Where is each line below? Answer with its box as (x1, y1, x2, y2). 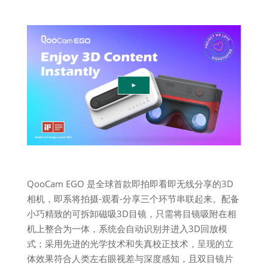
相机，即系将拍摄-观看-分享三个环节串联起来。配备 (26, 193, 239, 205)
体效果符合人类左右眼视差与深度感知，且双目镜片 (26, 252, 233, 264)
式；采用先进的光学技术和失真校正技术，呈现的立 (26, 237, 233, 249)
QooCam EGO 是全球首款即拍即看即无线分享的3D (26, 178, 233, 190)
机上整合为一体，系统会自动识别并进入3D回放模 (26, 223, 227, 234)
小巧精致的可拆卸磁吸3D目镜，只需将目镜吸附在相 (26, 208, 236, 220)
